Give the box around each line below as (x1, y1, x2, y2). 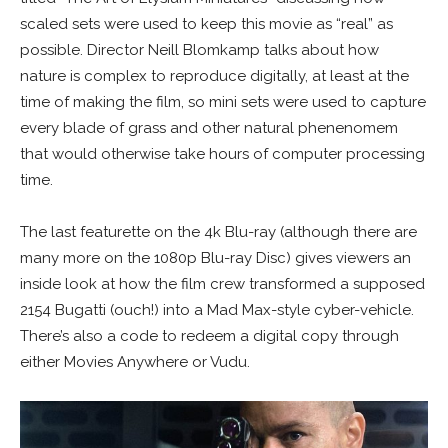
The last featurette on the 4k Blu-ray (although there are (20, 222, 417, 241)
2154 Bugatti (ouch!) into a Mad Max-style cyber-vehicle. (20, 300, 414, 319)
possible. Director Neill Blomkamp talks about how (20, 40, 379, 59)
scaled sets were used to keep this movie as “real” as (20, 14, 393, 33)
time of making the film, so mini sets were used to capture (20, 92, 426, 111)
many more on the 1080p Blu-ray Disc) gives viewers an (20, 248, 411, 267)
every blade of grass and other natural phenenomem (20, 118, 398, 137)
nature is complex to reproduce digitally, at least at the (20, 66, 409, 85)
